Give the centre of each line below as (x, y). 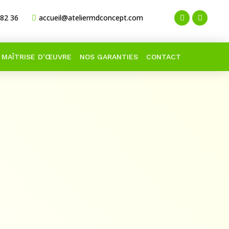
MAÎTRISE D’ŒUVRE (36, 57)
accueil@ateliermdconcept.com (91, 18)
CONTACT (163, 57)
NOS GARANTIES (109, 57)
